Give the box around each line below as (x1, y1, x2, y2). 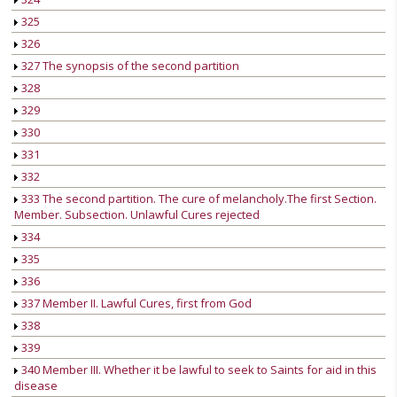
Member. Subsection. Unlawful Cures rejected (14, 206, 260, 223)
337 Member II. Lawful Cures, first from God (19, 295, 252, 312)
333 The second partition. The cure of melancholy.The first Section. (19, 191, 377, 207)
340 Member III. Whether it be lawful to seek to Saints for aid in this (19, 362, 377, 378)
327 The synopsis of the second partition (19, 58, 239, 74)
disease (14, 378, 58, 394)
